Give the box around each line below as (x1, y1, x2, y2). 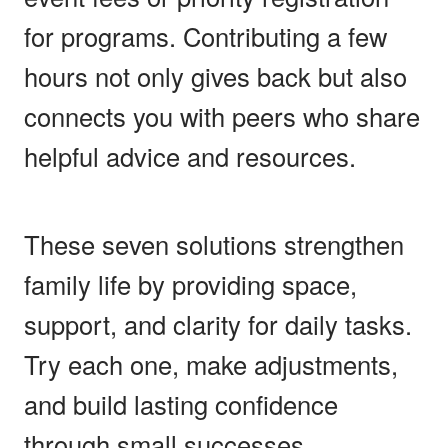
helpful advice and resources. (24, 137, 356, 174)
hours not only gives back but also (24, 57, 407, 94)
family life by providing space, (24, 265, 357, 302)
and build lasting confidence (24, 385, 338, 422)
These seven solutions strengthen (24, 225, 404, 262)
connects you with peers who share (24, 97, 420, 134)
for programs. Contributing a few (24, 17, 387, 54)
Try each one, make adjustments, (24, 345, 398, 382)
